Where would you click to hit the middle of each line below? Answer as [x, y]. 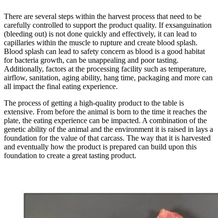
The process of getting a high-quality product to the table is [94, 103]
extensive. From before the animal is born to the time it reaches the [105, 112]
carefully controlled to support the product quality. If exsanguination [108, 25]
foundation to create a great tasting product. [72, 156]
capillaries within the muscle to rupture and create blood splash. [102, 43]
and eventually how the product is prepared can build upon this [100, 147]
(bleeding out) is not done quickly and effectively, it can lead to [100, 34]
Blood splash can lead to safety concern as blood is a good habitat [104, 52]
